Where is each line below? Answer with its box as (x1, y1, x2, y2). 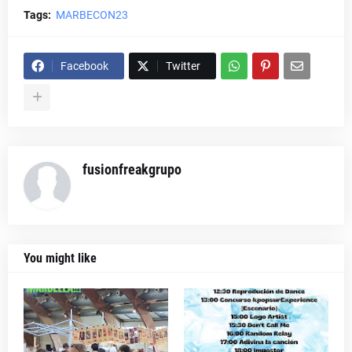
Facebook (60, 60, 108, 72)
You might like (24, 251, 97, 266)
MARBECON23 (56, 9, 128, 21)
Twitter (166, 60, 200, 72)
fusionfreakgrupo (82, 161, 181, 178)
